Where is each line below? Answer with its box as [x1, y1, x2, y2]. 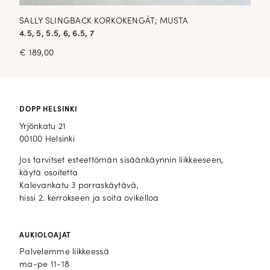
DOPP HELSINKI [19, 105, 78, 113]
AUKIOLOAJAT [19, 231, 72, 239]
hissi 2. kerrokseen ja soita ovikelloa [19, 193, 159, 203]
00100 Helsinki [19, 134, 75, 144]
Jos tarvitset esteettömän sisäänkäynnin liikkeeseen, [19, 155, 224, 165]
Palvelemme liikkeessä [19, 248, 109, 257]
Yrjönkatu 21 [19, 122, 66, 131]
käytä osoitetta [19, 168, 78, 178]
